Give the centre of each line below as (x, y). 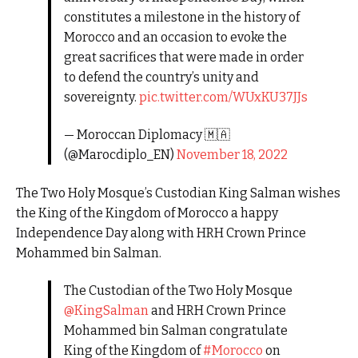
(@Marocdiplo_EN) (120, 155)
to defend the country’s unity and (161, 77)
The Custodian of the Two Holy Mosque (178, 291)
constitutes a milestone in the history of (181, 17)
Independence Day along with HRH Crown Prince (161, 233)
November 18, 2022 (232, 155)
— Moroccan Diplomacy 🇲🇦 (147, 135)
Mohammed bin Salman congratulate (175, 331)
